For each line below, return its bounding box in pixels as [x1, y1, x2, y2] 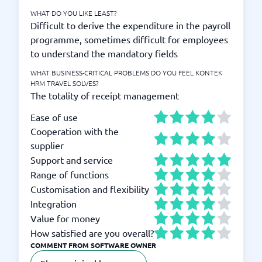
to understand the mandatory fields [30, 47, 178, 59]
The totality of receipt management [30, 89, 179, 101]
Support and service [30, 153, 113, 166]
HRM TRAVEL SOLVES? [30, 78, 99, 88]
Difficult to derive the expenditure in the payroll [30, 19, 230, 31]
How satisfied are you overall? [30, 226, 154, 239]
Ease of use [30, 111, 78, 123]
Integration [30, 197, 77, 209]
